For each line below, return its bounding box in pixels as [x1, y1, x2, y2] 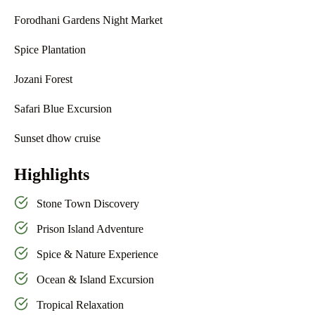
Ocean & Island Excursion [37, 274, 154, 285]
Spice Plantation [14, 44, 89, 56]
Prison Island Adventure [37, 223, 143, 235]
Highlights [14, 165, 89, 184]
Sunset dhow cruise [14, 132, 101, 144]
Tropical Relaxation [37, 299, 124, 311]
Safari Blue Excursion [14, 103, 117, 115]
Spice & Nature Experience [37, 248, 158, 260]
